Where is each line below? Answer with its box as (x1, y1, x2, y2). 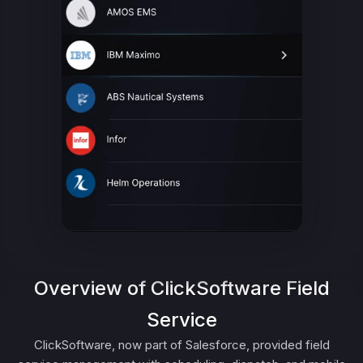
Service (146, 308, 217, 331)
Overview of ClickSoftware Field (33, 276, 330, 300)
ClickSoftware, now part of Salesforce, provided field (33, 337, 330, 352)
